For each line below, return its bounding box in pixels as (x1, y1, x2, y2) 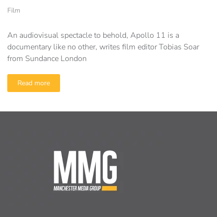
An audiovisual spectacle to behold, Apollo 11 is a (7, 30, 179, 41)
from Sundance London (7, 53, 87, 64)
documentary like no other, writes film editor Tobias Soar (7, 41, 199, 52)
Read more (17, 78, 50, 88)
